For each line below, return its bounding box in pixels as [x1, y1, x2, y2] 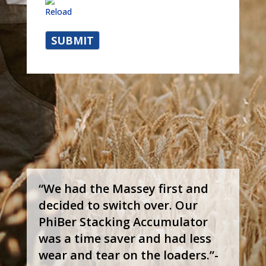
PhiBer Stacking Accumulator [38, 213, 208, 230]
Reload [45, 5, 72, 17]
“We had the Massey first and [38, 180, 208, 197]
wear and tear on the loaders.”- [38, 246, 218, 263]
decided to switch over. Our [38, 197, 198, 213]
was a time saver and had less [38, 230, 211, 246]
